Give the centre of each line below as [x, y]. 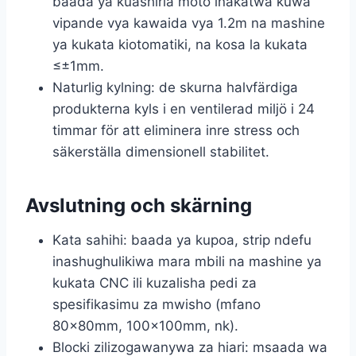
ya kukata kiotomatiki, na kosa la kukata [180, 44]
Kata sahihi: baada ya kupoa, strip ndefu [182, 240]
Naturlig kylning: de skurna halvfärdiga [175, 87]
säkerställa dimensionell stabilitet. [161, 151]
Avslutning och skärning [139, 205]
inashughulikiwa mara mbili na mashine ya [187, 261]
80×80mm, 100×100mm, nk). [145, 325]
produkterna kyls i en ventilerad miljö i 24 [184, 108]
